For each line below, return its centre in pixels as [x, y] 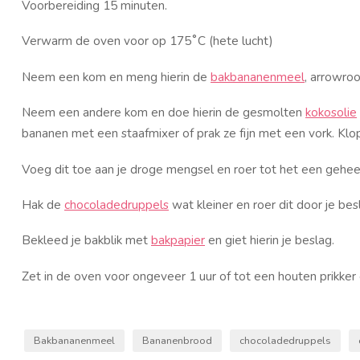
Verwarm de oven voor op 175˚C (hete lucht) [147, 41]
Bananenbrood [177, 340]
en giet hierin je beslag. [270, 240]
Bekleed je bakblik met [86, 240]
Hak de [43, 205]
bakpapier [178, 240]
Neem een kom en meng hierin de [116, 76]
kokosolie [331, 112]
